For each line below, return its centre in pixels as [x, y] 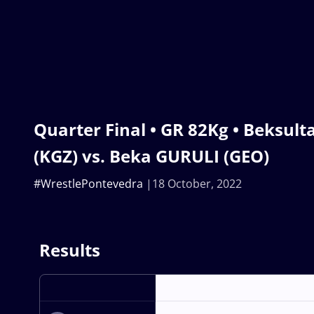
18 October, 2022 [197, 184]
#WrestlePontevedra [88, 184]
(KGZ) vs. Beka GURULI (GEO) [151, 156]
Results [70, 250]
